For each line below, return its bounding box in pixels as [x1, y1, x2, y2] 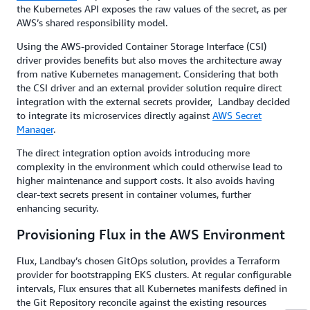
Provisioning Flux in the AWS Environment [17, 226, 285, 242]
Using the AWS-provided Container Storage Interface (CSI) [17, 40, 266, 52]
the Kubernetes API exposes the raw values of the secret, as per [17, 3, 287, 15]
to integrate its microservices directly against [17, 109, 212, 121]
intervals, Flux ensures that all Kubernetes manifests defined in [17, 282, 287, 294]
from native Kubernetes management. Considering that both [17, 68, 278, 80]
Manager [17, 123, 53, 135]
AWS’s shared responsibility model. [17, 17, 167, 28]
